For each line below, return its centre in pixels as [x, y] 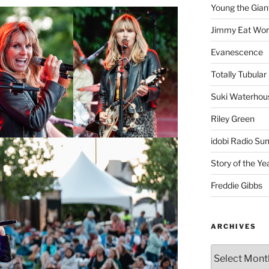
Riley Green [232, 118]
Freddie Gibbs [236, 185]
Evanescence [237, 52]
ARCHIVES [233, 226]
